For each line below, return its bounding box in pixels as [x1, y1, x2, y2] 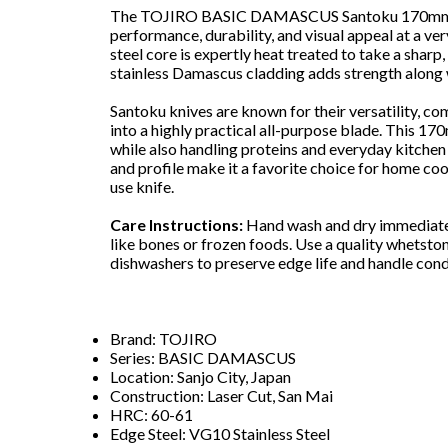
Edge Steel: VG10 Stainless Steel [110, 424, 331, 444]
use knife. [110, 177, 175, 197]
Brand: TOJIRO [110, 329, 218, 349]
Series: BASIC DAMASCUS [110, 348, 297, 368]
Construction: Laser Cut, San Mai [110, 386, 334, 406]
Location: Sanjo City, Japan [110, 367, 292, 387]
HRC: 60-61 [110, 405, 194, 425]
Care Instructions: [110, 215, 244, 235]
